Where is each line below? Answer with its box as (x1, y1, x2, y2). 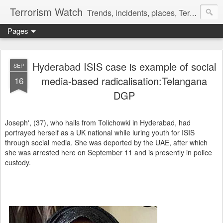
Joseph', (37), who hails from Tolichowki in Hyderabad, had (5, 117, 191, 127)
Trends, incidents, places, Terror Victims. (87, 7, 190, 18)
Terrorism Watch (10, 4, 83, 19)
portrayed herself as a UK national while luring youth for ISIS (5, 127, 195, 137)
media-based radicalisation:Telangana (41, 74, 207, 88)
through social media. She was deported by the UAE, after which (5, 137, 208, 147)
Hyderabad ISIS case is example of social (32, 59, 216, 74)
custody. (5, 157, 33, 167)
